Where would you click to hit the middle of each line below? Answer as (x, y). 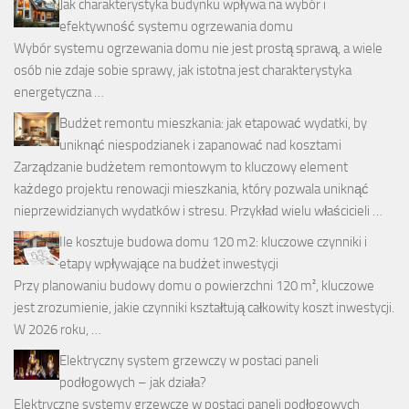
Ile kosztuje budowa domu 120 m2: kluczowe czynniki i (213, 241)
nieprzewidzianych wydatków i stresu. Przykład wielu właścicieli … (198, 210)
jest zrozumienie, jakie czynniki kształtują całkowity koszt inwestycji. (204, 307)
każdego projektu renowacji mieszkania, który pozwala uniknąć (191, 189)
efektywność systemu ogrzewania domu (176, 26)
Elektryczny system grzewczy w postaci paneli (189, 360)
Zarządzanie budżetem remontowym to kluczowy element (181, 167)
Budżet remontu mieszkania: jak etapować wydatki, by (213, 123)
